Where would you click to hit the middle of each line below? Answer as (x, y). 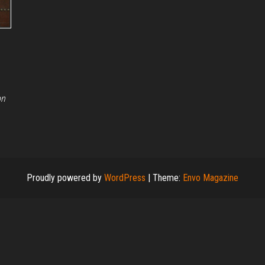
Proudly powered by (65, 178)
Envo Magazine (211, 178)
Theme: (168, 178)
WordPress (125, 178)
